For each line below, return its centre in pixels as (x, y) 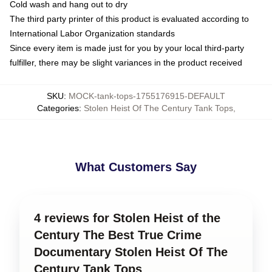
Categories (58, 108)
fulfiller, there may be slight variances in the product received (126, 63)
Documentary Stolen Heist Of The (131, 252)
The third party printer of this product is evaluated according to (129, 19)
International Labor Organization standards (92, 33)
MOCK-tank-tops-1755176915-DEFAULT (147, 96)
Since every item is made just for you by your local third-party (127, 48)
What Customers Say (136, 167)
